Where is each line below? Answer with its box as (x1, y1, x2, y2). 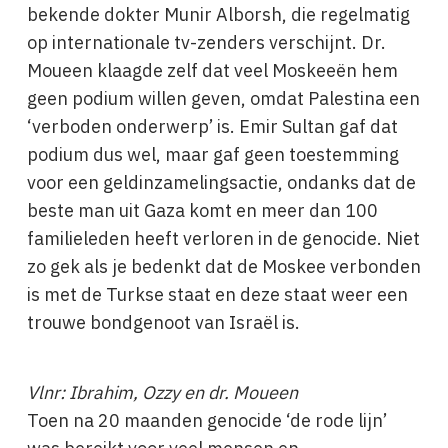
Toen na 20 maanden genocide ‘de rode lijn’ (26, 407, 387, 434)
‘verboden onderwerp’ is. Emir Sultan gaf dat (26, 113, 398, 140)
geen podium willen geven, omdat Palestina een (26, 85, 420, 112)
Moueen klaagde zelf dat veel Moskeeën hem (26, 57, 398, 84)
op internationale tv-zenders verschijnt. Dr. (26, 29, 386, 56)
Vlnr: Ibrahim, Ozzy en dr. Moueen (26, 379, 298, 406)
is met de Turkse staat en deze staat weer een (26, 281, 408, 308)
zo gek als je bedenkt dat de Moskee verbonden (26, 253, 421, 280)
